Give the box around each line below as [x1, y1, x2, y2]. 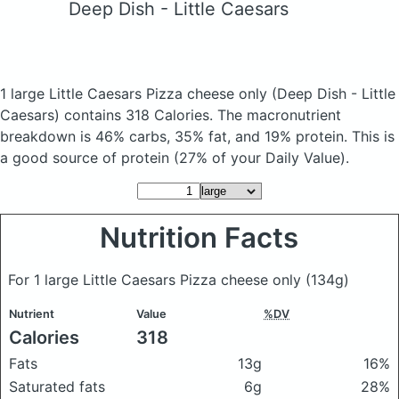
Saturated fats [9, 378, 105, 395]
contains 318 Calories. [60, 106, 217, 124]
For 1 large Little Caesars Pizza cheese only [8, 271, 305, 289]
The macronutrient [217, 106, 341, 124]
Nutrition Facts [100, 221, 299, 255]
